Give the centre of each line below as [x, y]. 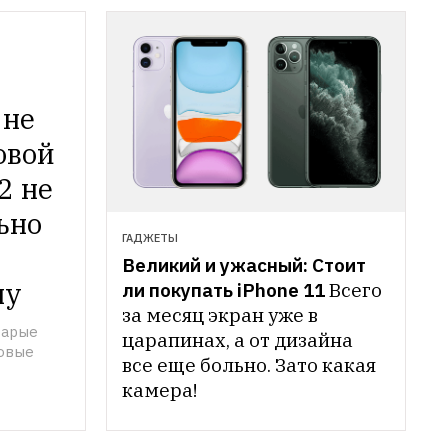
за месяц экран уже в [220, 315]
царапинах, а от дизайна [237, 340]
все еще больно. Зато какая [249, 365]
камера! [159, 390]
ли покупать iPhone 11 [223, 290]
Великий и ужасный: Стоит [244, 265]
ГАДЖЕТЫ [150, 238]
